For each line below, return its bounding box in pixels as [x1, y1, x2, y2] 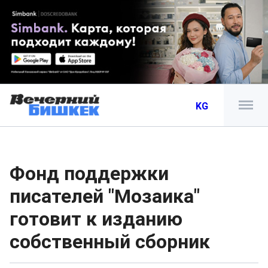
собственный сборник [10, 230, 210, 253]
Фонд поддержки [10, 162, 169, 185]
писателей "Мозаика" [10, 185, 200, 208]
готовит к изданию [10, 208, 182, 230]
